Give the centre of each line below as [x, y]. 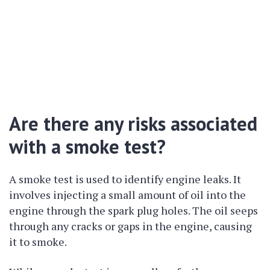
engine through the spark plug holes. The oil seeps [133, 210]
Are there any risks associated [133, 124]
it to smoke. [38, 242]
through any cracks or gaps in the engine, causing [130, 226]
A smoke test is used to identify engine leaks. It [125, 179]
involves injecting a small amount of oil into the [127, 195]
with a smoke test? [87, 146]
